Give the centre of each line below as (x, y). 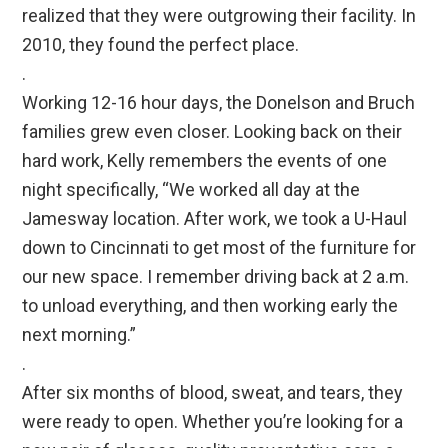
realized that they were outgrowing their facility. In (219, 16)
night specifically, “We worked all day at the (191, 190)
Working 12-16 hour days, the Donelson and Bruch (219, 103)
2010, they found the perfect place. (161, 45)
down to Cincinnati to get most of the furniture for (219, 248)
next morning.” (79, 335)
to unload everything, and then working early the (210, 306)
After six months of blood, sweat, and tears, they (213, 393)
